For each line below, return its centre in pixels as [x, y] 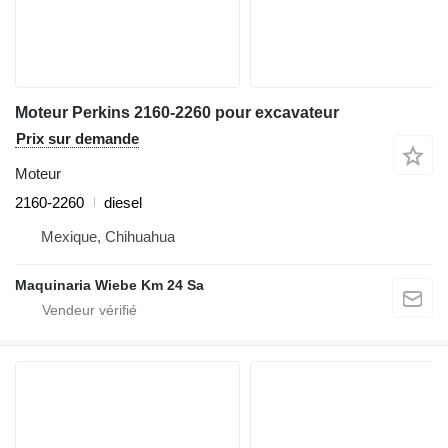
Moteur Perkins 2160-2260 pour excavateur [177, 112]
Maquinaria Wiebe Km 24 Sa [109, 284]
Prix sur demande [77, 138]
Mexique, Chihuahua [108, 236]
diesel [123, 202]
